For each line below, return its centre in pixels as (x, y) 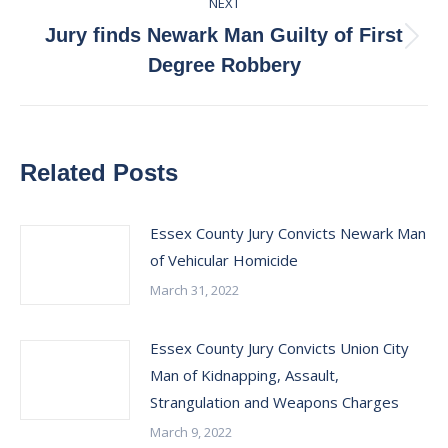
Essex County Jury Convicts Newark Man (288, 233)
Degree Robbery (224, 65)
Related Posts (99, 172)
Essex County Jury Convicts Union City (279, 348)
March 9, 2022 (191, 432)
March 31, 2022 (194, 290)
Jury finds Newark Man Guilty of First (224, 35)
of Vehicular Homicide (224, 260)
